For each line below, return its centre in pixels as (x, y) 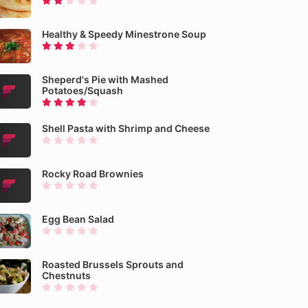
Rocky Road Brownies (93, 174)
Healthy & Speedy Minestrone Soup (124, 34)
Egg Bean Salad (78, 219)
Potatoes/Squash (82, 90)
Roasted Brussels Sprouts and (113, 264)
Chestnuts (66, 275)
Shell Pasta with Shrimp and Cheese (126, 128)
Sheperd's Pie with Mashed (105, 79)
